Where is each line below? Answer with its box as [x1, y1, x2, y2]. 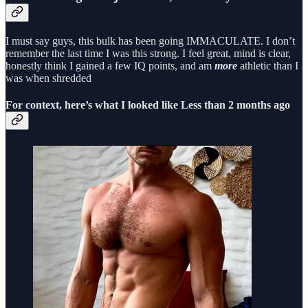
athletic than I [237, 59, 298, 71]
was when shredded [5, 71, 91, 84]
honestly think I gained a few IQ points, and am [5, 59, 214, 71]
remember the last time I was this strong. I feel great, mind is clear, [5, 47, 291, 59]
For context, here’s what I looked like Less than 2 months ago [5, 99, 290, 111]
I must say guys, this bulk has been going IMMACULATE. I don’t [5, 34, 295, 47]
